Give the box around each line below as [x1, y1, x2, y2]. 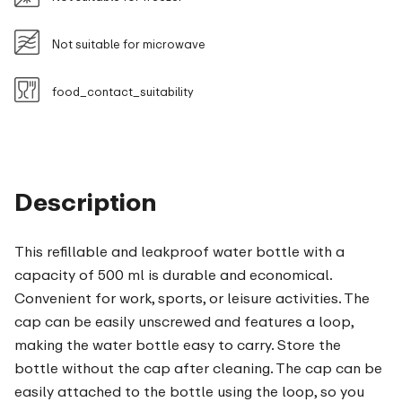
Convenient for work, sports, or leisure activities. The [14, 289, 370, 308]
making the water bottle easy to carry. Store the [14, 336, 341, 354]
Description [14, 187, 157, 217]
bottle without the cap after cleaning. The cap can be [14, 359, 382, 378]
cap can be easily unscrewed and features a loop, [14, 312, 354, 331]
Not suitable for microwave [52, 37, 205, 52]
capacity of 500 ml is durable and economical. [14, 266, 332, 284]
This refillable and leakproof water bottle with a [14, 242, 345, 261]
